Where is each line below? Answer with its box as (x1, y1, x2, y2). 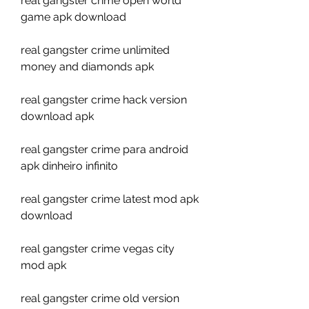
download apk (21, 110, 94, 123)
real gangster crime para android (21, 143, 188, 156)
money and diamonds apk (21, 60, 154, 73)
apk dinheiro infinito (21, 159, 118, 172)
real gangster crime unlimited (21, 43, 170, 57)
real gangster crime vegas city (21, 242, 175, 255)
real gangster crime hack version (21, 93, 187, 106)
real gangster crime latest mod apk (21, 192, 199, 206)
